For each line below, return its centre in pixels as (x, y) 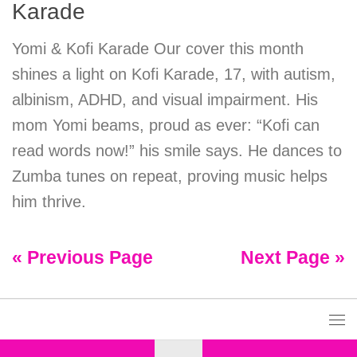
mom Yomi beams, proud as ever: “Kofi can (166, 125)
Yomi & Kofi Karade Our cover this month (158, 48)
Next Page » (293, 257)
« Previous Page (82, 257)
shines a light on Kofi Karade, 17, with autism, (174, 74)
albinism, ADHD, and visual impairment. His (165, 99)
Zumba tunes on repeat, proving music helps (170, 176)
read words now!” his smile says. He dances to (177, 150)
